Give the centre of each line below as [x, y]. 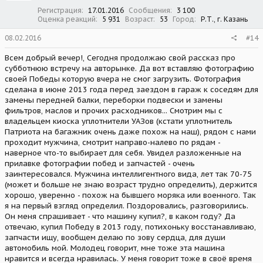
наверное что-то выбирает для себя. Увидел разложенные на [123, 153]
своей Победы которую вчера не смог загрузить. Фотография [123, 79]
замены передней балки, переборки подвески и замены [114, 100]
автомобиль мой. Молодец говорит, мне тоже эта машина [115, 248]
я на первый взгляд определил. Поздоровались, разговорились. [127, 205]
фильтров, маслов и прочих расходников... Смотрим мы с [114, 110]
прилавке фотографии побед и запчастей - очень [100, 163]
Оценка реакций [67, 19]
